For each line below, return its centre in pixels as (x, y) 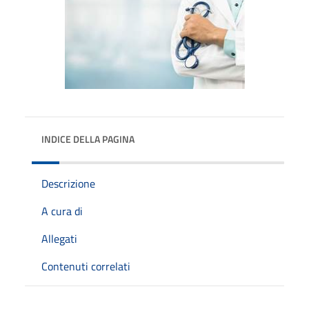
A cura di (62, 211)
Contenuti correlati (86, 266)
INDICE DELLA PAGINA (88, 139)
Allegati (59, 239)
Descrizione (68, 183)
